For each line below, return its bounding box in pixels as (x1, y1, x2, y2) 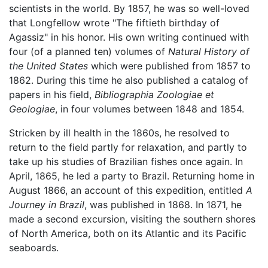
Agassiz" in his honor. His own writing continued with (9, 31, 249, 44)
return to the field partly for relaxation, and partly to (9, 141, 247, 154)
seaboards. (9, 242, 59, 254)
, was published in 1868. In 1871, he (84, 199, 242, 211)
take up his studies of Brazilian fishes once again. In (9, 156, 243, 168)
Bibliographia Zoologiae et (95, 89, 214, 101)
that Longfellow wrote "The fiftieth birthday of (9, 17, 220, 29)
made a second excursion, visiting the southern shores (9, 213, 255, 226)
